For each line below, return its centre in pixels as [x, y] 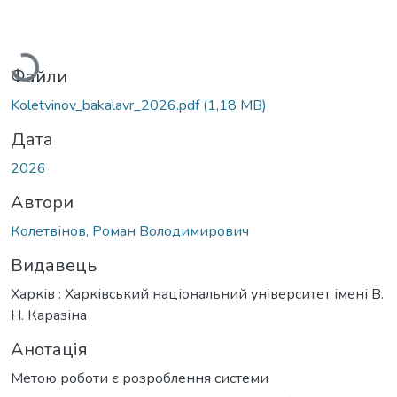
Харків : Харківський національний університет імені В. [197, 294]
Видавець [54, 265]
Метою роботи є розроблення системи [140, 378]
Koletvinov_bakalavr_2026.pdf [107, 105]
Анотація [49, 349]
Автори [42, 202]
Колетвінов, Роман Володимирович [130, 231]
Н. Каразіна [49, 315]
